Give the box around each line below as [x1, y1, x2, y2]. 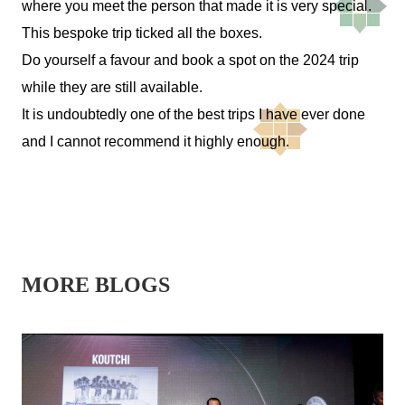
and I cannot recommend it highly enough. [22, 134, 289, 150]
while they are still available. [22, 80, 202, 96]
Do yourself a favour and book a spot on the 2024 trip [22, 52, 359, 69]
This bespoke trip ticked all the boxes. [22, 25, 262, 42]
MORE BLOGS [22, 273, 170, 297]
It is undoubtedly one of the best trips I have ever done [22, 107, 365, 123]
